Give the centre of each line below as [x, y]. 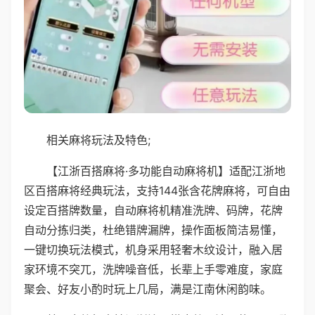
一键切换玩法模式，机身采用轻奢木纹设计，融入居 [153, 249]
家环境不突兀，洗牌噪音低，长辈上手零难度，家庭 [153, 269]
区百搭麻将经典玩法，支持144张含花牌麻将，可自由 [157, 190]
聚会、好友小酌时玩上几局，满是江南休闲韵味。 [148, 289]
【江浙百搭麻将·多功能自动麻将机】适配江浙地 [166, 171]
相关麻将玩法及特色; [98, 140]
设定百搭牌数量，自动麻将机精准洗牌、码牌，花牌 [153, 210]
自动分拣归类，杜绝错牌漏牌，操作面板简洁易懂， [153, 230]
